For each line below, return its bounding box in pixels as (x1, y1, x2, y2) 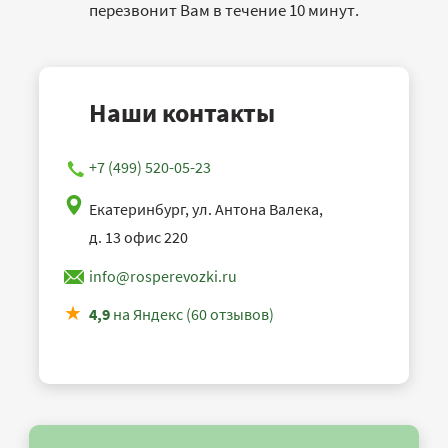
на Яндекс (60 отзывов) (110, 304, 274, 325)
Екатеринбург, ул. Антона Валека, (89, 199, 323, 220)
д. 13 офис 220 (89, 227, 188, 248)
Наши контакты (89, 96, 275, 130)
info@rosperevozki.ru (89, 266, 237, 287)
